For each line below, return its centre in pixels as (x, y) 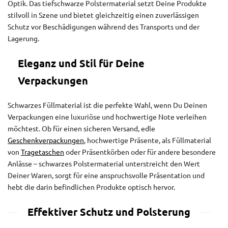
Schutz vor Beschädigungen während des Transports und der (104, 27)
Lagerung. (23, 39)
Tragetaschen (42, 152)
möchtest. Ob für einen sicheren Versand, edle (81, 129)
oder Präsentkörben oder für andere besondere (140, 152)
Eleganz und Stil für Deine (81, 64)
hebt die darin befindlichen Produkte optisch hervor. (91, 188)
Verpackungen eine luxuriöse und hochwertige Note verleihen (107, 117)
